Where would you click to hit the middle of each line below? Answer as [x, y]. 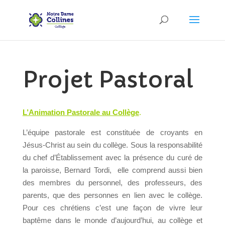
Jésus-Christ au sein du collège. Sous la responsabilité [113, 145]
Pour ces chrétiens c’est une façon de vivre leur [113, 208]
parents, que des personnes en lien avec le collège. [113, 195]
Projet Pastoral [108, 79]
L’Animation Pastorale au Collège [81, 112]
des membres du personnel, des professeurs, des [113, 183]
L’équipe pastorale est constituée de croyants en [113, 132]
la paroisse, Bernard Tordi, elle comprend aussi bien [113, 170]
